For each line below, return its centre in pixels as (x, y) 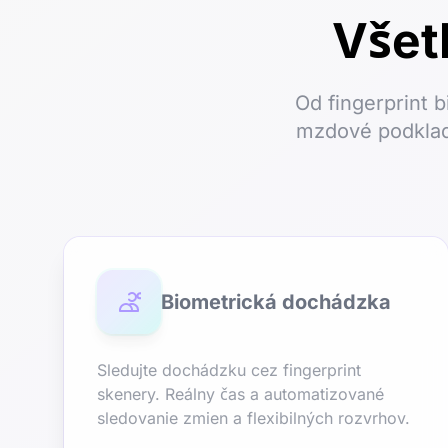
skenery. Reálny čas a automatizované (240, 394)
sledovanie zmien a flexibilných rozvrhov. (253, 418)
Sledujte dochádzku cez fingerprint (229, 370)
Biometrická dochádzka (276, 302)
